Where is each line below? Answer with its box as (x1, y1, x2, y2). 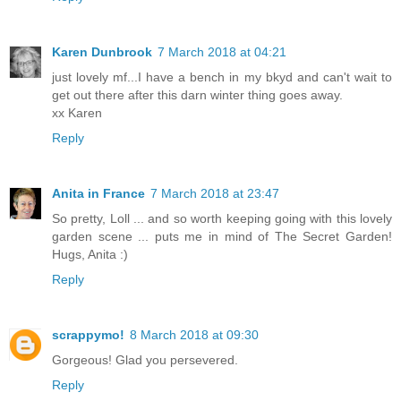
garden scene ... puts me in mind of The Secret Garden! (52, 228, 392, 243)
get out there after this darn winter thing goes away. (52, 87, 343, 102)
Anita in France (52, 185, 145, 200)
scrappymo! (52, 327, 124, 342)
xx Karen (52, 105, 102, 120)
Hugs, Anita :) (52, 246, 128, 261)
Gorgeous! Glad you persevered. (52, 352, 238, 367)
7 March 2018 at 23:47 (150, 185, 279, 200)
